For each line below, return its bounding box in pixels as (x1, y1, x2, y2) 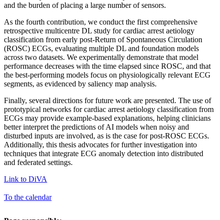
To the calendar (4, 192, 52, 201)
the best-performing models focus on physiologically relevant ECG (4, 70, 211, 79)
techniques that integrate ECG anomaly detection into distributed (4, 149, 203, 158)
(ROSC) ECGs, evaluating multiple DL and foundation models (4, 44, 199, 53)
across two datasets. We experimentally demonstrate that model (4, 53, 198, 61)
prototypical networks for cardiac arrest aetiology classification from (4, 105, 214, 113)
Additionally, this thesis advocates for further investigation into (4, 140, 197, 149)
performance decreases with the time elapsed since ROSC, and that (4, 61, 211, 70)
